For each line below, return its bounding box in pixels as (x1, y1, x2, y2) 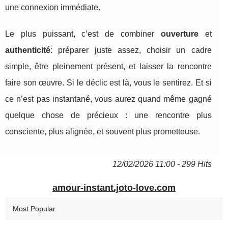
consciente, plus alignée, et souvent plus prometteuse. (5, 127, 200, 136)
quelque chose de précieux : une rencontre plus (5, 110, 212, 120)
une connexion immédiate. (5, 3, 100, 12)
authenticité (5, 45, 50, 54)
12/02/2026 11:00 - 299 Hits (112, 159, 212, 168)
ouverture (160, 29, 198, 38)
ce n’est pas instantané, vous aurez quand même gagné (5, 94, 212, 103)
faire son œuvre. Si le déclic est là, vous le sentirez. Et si (5, 78, 212, 87)
